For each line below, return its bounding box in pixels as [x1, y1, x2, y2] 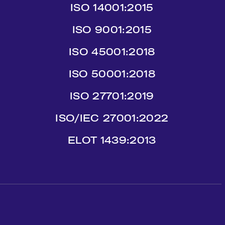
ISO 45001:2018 [69, 45, 155, 58]
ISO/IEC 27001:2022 [55, 111, 169, 125]
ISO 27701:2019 [70, 89, 154, 102]
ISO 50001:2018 [68, 67, 156, 80]
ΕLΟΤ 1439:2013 [68, 134, 156, 147]
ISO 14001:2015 [70, 1, 154, 14]
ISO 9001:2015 [72, 23, 152, 36]
